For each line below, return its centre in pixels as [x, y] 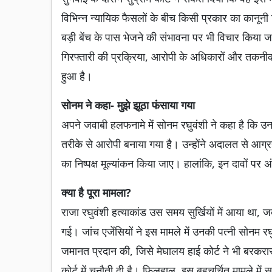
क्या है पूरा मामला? [96, 192]
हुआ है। [77, 76]
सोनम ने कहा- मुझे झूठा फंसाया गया [128, 105]
